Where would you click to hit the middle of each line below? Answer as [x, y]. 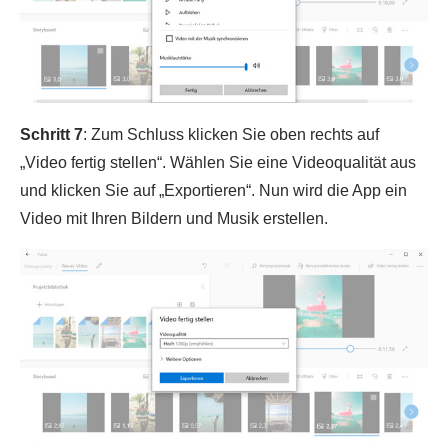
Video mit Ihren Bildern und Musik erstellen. [174, 219]
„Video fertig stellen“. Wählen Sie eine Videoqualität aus [218, 163]
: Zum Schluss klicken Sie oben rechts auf [231, 135]
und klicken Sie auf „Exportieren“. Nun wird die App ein [213, 191]
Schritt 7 [51, 135]
